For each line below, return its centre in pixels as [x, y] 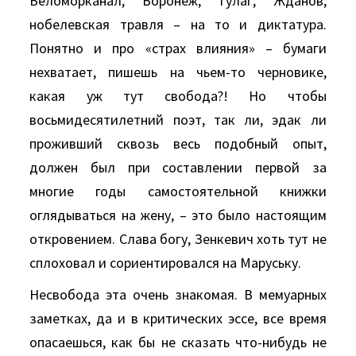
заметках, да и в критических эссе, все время [178, 318]
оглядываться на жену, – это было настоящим [178, 215]
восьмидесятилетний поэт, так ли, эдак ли [178, 120]
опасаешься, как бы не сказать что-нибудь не [178, 342]
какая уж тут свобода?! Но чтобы [178, 96]
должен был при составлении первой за [178, 167]
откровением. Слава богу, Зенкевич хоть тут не [178, 239]
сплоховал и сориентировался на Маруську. [166, 263]
